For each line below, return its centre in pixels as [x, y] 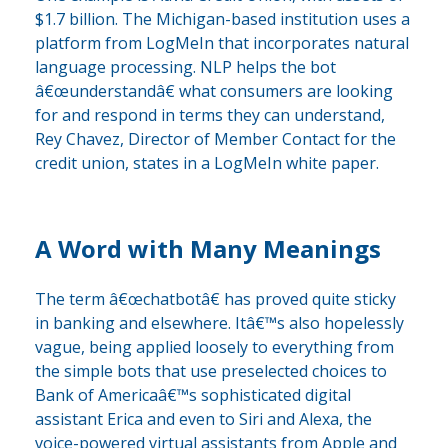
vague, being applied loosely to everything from [214, 346]
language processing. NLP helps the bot [185, 66]
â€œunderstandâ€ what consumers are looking [214, 90]
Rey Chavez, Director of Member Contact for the [215, 138]
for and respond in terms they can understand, [210, 114]
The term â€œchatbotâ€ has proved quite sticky [215, 298]
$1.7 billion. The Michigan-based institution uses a [222, 18]
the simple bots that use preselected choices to [211, 370]
